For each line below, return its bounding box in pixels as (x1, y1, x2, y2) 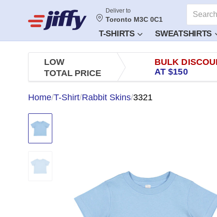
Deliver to (106, 7, 131, 14)
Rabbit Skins (82, 93, 131, 102)
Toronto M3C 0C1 (106, 15, 163, 23)
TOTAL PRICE (44, 68, 101, 78)
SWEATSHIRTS (155, 29, 214, 38)
